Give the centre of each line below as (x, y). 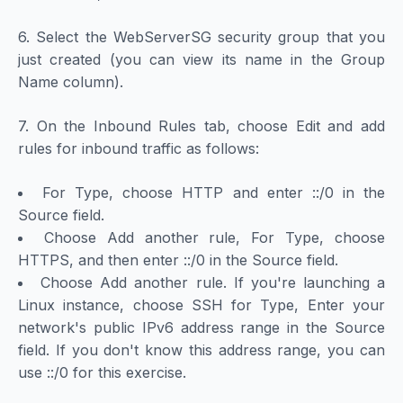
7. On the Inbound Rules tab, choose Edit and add (201, 126)
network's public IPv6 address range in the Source (201, 328)
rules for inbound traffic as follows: (139, 149)
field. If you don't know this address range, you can (201, 350)
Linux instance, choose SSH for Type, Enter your (201, 305)
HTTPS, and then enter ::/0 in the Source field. (178, 260)
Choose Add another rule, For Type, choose (215, 238)
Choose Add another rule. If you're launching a (213, 283)
